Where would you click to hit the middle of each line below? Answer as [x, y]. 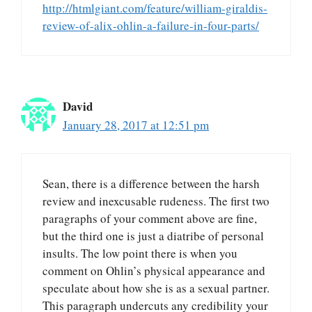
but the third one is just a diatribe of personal [153, 236]
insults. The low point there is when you [140, 253]
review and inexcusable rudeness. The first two [156, 201]
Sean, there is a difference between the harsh [151, 184]
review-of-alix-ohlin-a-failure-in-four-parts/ [151, 25]
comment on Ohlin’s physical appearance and [154, 271]
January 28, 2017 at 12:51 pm [136, 125]
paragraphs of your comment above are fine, [150, 219]
